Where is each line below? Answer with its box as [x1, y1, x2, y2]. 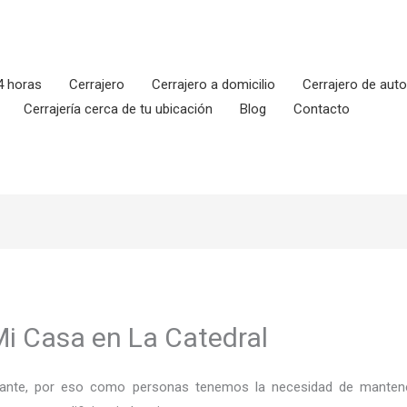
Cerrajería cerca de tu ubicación [24, 101, 213, 117]
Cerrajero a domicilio [152, 76, 275, 93]
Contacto [293, 101, 350, 117]
